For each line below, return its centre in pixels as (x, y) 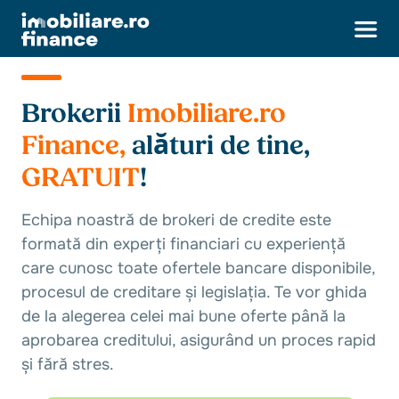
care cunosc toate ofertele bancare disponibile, (198, 268)
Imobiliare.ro (207, 114)
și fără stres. (68, 364)
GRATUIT (81, 178)
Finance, (77, 146)
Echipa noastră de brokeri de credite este (176, 220)
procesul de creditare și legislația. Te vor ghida (194, 292)
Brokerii (74, 114)
